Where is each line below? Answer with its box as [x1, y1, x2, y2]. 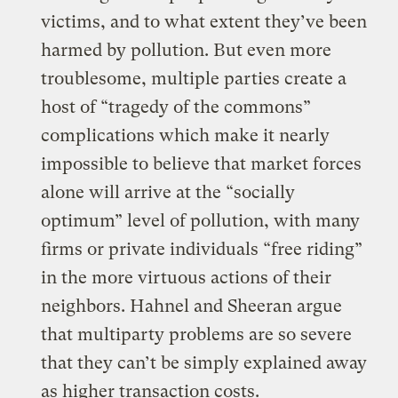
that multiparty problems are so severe [41, 323, 353, 345]
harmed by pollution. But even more [41, 39, 332, 60]
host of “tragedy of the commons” [41, 96, 312, 117]
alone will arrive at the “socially [41, 181, 296, 203]
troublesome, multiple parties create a [41, 68, 347, 89]
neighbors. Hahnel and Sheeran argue [41, 295, 343, 316]
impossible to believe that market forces [41, 153, 362, 174]
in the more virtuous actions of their [41, 267, 332, 288]
